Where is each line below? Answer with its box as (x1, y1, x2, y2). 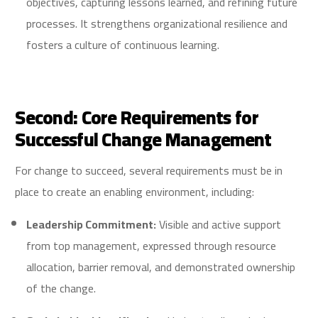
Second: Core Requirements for (15, 100, 258, 136)
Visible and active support (156, 214, 282, 236)
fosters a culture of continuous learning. (26, 34, 220, 56)
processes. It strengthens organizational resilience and (26, 13, 288, 35)
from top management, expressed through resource (26, 235, 277, 257)
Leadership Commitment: (26, 214, 157, 236)
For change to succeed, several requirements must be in (15, 160, 283, 182)
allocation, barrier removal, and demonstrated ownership (26, 256, 296, 278)
